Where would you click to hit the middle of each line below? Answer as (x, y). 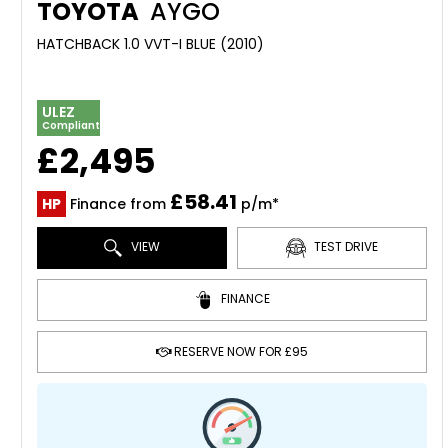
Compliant (71, 125)
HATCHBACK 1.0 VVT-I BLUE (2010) (150, 44)
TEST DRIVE (344, 247)
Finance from (118, 204)
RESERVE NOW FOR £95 (239, 351)
